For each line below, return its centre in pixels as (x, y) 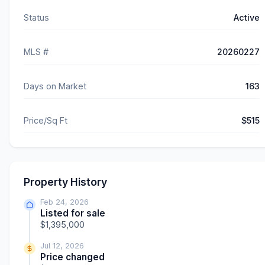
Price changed (72, 257)
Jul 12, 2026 (62, 246)
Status (36, 18)
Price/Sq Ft (46, 121)
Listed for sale (73, 214)
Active (247, 18)
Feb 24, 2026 (64, 202)
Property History (65, 182)
